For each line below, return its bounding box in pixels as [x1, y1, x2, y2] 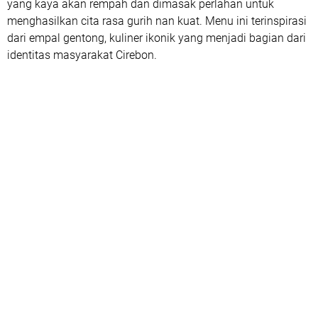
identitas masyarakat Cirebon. [7, 48, 160, 62]
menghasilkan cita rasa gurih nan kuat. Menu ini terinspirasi [7, 13, 307, 28]
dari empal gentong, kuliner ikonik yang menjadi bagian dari [7, 31, 306, 45]
